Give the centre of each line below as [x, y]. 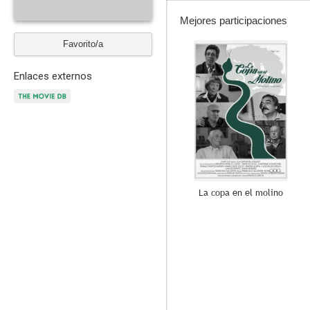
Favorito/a [83, 44]
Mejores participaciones [234, 20]
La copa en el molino [241, 192]
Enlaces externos [53, 76]
